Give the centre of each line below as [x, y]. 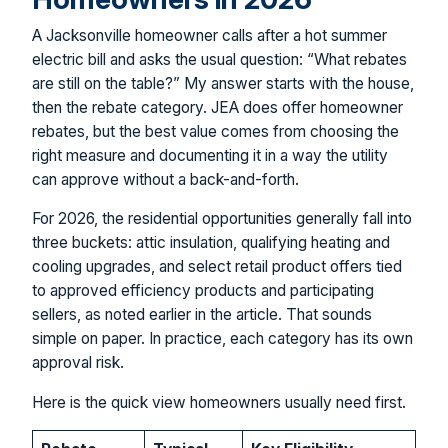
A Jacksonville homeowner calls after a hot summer [209, 35]
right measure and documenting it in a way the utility [210, 155]
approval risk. [78, 363]
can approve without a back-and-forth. [165, 179]
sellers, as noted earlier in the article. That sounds [202, 315]
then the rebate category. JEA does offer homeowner [217, 107]
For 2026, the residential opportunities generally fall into [222, 219]
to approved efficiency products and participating [203, 291]
